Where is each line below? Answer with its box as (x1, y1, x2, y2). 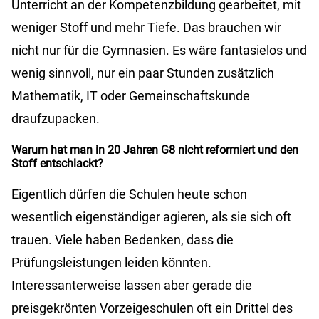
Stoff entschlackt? (11, 157, 103, 171)
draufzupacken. (11, 111, 100, 127)
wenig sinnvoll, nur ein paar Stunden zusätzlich (11, 66, 274, 81)
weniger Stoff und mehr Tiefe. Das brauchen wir (11, 20, 281, 36)
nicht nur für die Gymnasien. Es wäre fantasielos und (11, 43, 307, 58)
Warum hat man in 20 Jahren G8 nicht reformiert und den (11, 143, 298, 157)
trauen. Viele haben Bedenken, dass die (11, 232, 234, 248)
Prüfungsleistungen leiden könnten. (11, 255, 211, 271)
